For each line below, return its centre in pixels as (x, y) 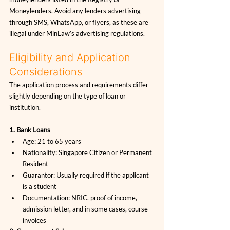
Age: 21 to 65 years (52, 141)
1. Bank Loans (30, 130)
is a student (40, 187)
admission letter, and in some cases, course (86, 209)
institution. (25, 108)
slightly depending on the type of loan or (68, 96)
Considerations (46, 72)
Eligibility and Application (71, 58)
